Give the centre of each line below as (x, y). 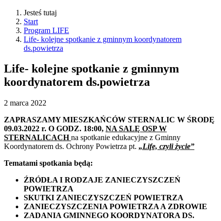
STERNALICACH (37, 138)
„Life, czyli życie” (166, 147)
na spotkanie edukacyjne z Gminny (126, 138)
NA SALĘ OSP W (136, 129)
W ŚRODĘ (196, 120)
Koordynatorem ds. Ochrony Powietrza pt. (71, 147)
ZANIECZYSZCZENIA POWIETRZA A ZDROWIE (115, 207)
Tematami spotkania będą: (48, 163)
